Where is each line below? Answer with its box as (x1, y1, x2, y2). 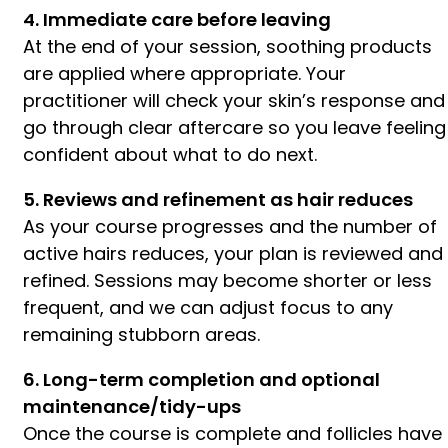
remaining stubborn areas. (23, 321, 260, 347)
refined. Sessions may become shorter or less (23, 267, 432, 293)
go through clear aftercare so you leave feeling (23, 114, 446, 140)
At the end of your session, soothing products (23, 33, 432, 59)
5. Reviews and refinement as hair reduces (23, 186, 413, 212)
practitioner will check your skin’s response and (23, 87, 445, 113)
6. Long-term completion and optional (23, 366, 380, 392)
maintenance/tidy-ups (23, 393, 241, 419)
